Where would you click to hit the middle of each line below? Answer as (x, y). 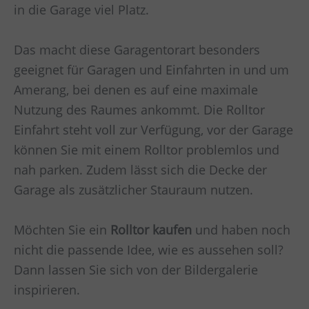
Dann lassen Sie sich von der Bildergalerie (136, 269)
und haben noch (241, 229)
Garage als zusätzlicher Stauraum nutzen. (133, 189)
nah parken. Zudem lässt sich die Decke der (140, 169)
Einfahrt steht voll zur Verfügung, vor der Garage (153, 129)
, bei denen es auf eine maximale (162, 89)
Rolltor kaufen (151, 229)
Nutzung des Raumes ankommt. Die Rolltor (139, 109)
